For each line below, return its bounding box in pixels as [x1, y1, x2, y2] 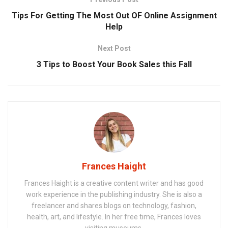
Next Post [97, 44, 131, 52]
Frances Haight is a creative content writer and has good [24, 179, 204, 187]
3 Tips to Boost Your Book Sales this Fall [36, 59, 192, 69]
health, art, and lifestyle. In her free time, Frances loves [27, 212, 201, 221]
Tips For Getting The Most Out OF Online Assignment [11, 10, 217, 20]
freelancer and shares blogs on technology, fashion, [32, 201, 196, 210]
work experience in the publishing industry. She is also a [26, 190, 202, 198]
